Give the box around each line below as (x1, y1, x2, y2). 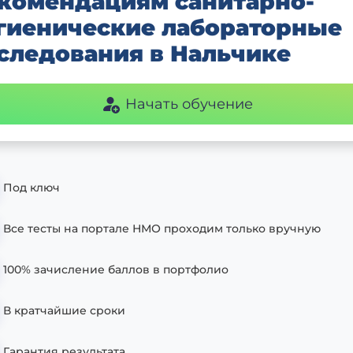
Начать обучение (124, 95, 253, 112)
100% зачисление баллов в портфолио (3, 262, 229, 277)
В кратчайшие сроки (3, 303, 125, 318)
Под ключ (3, 180, 60, 195)
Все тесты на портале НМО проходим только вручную (3, 221, 321, 236)
